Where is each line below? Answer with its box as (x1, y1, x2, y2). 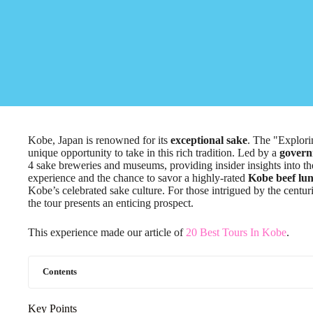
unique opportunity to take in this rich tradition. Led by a (28, 147, 279, 159)
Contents (43, 267, 77, 277)
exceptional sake (170, 134, 247, 146)
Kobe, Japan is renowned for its (28, 134, 170, 146)
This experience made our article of (28, 226, 186, 238)
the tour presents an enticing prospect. (28, 197, 194, 209)
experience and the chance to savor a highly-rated (28, 172, 248, 184)
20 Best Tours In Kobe (186, 226, 286, 238)
